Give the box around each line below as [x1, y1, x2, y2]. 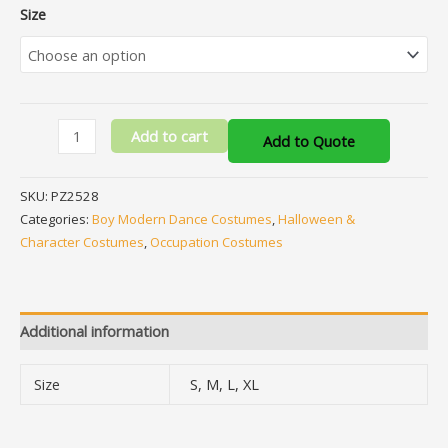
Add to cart [130, 125, 208, 146]
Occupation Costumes [150, 232, 283, 251]
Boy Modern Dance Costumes [92, 209, 272, 228]
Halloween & [278, 209, 355, 228]
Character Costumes [20, 232, 144, 251]
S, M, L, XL [189, 374, 259, 395]
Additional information [20, 320, 169, 341]
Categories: [20, 209, 92, 228]
